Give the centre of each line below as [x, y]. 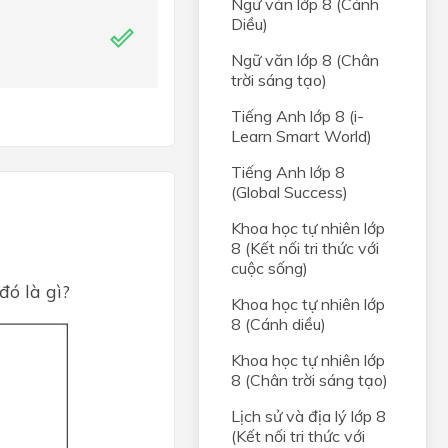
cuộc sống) [269, 268]
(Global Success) [289, 192]
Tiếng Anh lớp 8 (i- [297, 116]
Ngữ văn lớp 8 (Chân [305, 60]
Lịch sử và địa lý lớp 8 [308, 416]
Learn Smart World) [301, 136]
